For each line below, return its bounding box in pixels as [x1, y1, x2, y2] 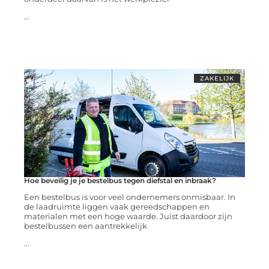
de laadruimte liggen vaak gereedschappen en [23, 202, 210, 212]
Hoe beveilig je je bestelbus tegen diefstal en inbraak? [23, 176, 216, 186]
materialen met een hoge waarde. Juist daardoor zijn [23, 211, 232, 222]
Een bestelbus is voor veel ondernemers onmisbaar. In [23, 192, 235, 202]
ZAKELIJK [200, 74, 235, 83]
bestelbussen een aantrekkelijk [23, 221, 147, 231]
